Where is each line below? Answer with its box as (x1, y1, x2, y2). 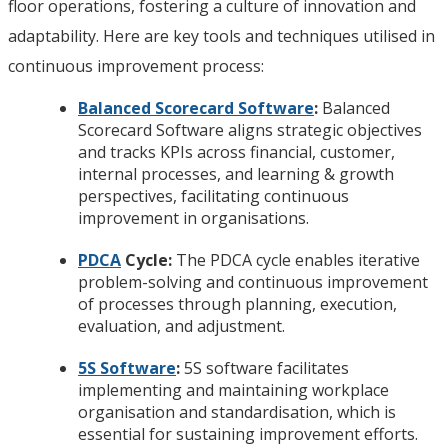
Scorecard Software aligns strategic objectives (78, 118, 422, 141)
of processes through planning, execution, (78, 292, 397, 315)
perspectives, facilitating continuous (78, 184, 349, 207)
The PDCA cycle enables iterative (176, 248, 420, 271)
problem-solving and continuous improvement (78, 270, 428, 293)
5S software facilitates (184, 356, 349, 379)
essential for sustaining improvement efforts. (78, 422, 418, 445)
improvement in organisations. (78, 206, 309, 229)
